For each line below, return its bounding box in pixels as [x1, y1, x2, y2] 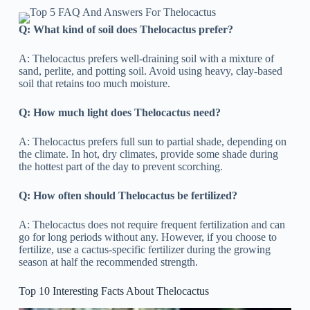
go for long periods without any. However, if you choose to [18, 231, 277, 244]
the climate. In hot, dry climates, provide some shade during [18, 148, 278, 161]
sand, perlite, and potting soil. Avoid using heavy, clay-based [18, 65, 282, 77]
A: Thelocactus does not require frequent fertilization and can [18, 219, 285, 231]
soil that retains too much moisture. [18, 77, 170, 90]
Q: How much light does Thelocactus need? [18, 107, 221, 119]
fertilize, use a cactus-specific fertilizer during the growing [18, 244, 271, 256]
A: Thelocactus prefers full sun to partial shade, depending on [18, 136, 286, 148]
